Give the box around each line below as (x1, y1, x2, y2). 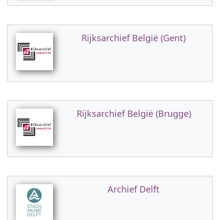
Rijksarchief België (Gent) (82, 32, 186, 44)
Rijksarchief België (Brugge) (76, 108, 191, 119)
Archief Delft (108, 183, 160, 195)
